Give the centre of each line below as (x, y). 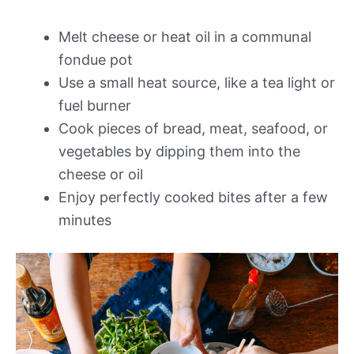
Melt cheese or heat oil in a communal (185, 37)
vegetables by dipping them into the (179, 152)
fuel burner (95, 106)
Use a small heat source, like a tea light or (197, 83)
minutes (85, 220)
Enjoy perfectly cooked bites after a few (193, 198)
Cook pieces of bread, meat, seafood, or (193, 129)
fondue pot (96, 60)
